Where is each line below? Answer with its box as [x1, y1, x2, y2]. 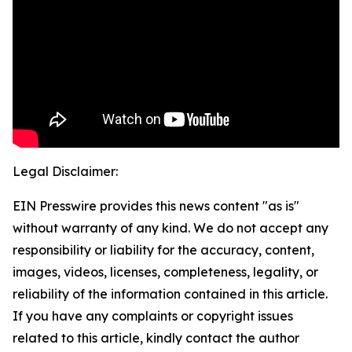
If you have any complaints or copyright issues [13, 308, 293, 324]
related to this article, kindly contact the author [13, 330, 299, 346]
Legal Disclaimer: [13, 163, 118, 180]
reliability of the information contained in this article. [13, 286, 328, 302]
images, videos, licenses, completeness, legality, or [13, 264, 318, 280]
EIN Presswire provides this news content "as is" [13, 198, 299, 214]
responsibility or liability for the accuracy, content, [13, 242, 314, 258]
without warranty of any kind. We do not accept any [13, 220, 328, 236]
